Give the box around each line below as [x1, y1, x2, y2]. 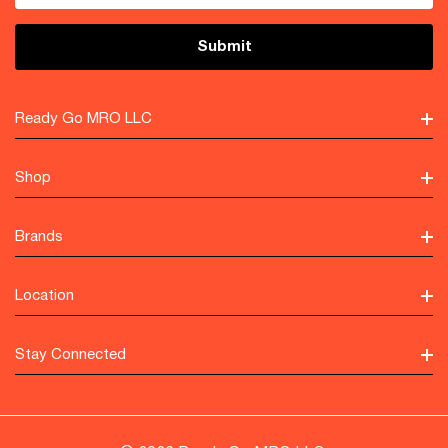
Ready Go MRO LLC [15, 111, 152, 126]
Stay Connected [15, 347, 126, 362]
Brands [15, 229, 63, 244]
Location [15, 288, 74, 303]
